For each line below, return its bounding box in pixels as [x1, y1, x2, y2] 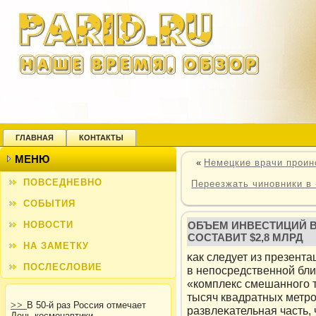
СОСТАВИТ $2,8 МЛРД [188, 231, 303, 244]
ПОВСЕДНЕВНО [23, 177, 102, 188]
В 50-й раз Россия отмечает [27, 300, 146, 310]
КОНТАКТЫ [79, 133, 123, 142]
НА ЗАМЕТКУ [23, 241, 89, 251]
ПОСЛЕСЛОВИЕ [23, 262, 102, 272]
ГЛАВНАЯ [16, 133, 54, 142]
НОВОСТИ [23, 219, 73, 230]
